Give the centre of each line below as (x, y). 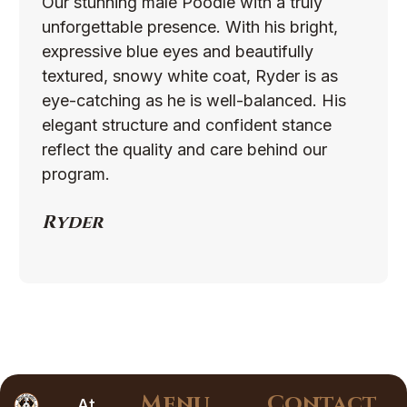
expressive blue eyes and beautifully (177, 52)
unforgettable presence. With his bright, (189, 27)
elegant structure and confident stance (186, 125)
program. (75, 174)
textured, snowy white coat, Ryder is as (189, 76)
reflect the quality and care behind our (184, 150)
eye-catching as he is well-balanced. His (194, 101)
